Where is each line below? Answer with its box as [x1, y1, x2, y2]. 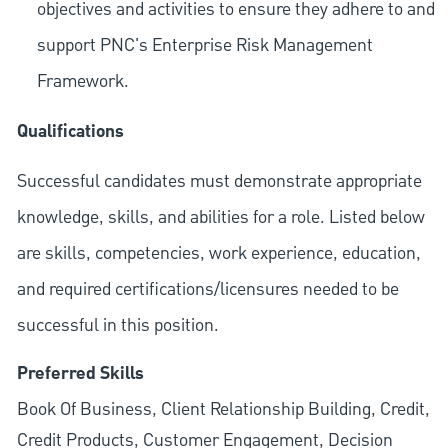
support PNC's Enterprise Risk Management [36, 33, 373, 59]
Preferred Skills [16, 360, 144, 389]
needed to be [298, 277, 399, 303]
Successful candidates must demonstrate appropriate [16, 169, 422, 195]
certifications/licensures [114, 277, 299, 303]
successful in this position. [16, 313, 219, 339]
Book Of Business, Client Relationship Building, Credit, [16, 397, 430, 423]
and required [16, 277, 115, 303]
